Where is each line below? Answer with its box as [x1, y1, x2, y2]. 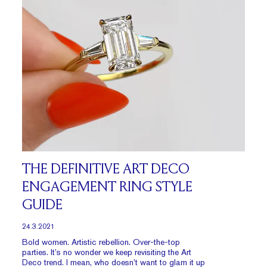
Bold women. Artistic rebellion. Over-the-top [22, 237, 181, 247]
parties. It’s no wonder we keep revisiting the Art [22, 247, 192, 257]
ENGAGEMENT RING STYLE [22, 181, 193, 195]
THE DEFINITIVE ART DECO [22, 163, 190, 177]
